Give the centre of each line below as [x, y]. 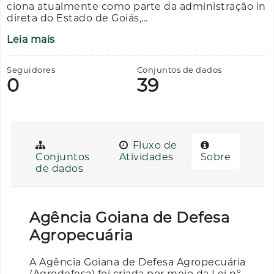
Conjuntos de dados [179, 69]
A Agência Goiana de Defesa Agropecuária [138, 262]
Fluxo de [154, 145]
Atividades [146, 157]
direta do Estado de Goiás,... [77, 18]
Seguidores [31, 69]
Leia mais [31, 39]
